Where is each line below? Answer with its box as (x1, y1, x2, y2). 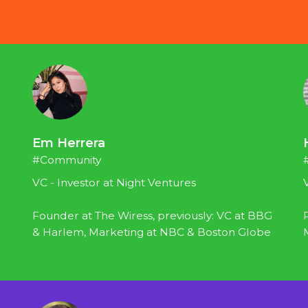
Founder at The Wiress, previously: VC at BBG (32, 209, 273, 223)
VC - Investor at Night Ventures (32, 176, 197, 190)
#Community (32, 153, 102, 167)
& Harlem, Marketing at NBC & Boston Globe (32, 225, 272, 239)
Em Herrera (32, 135, 106, 151)
